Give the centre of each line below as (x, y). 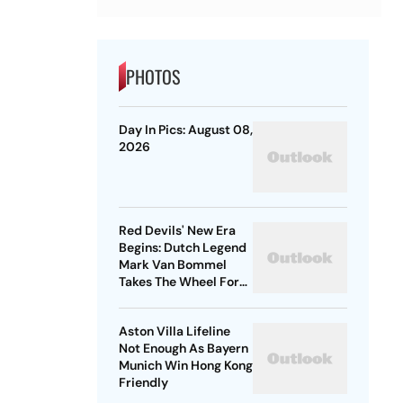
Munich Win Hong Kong (185, 366)
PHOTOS (152, 77)
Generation (152, 316)
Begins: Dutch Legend (182, 248)
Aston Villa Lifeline (174, 331)
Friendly (143, 383)
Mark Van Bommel (172, 265)
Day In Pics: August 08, (185, 130)
